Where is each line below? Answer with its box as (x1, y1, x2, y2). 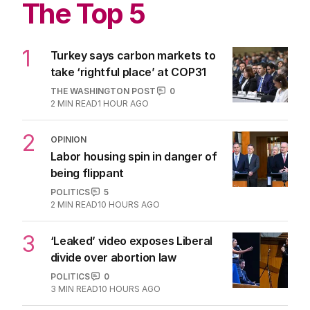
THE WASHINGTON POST (50, 85, 156, 96)
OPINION (50, 134, 86, 145)
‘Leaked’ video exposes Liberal (50, 233, 212, 248)
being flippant (50, 165, 125, 180)
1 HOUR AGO (97, 98, 149, 109)
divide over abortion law (50, 250, 176, 264)
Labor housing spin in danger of (50, 149, 217, 163)
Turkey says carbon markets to (50, 48, 216, 62)
